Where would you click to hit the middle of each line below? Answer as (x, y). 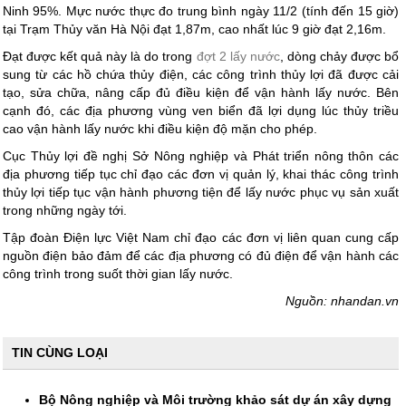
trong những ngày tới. (65, 210)
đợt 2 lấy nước (238, 56)
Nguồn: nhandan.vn (342, 301)
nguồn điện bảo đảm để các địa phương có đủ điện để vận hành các (201, 256)
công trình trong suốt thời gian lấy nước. (118, 274)
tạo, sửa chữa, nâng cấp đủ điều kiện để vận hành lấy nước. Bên (201, 92)
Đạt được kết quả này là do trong (100, 56)
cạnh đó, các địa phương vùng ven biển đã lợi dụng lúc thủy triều (201, 111)
